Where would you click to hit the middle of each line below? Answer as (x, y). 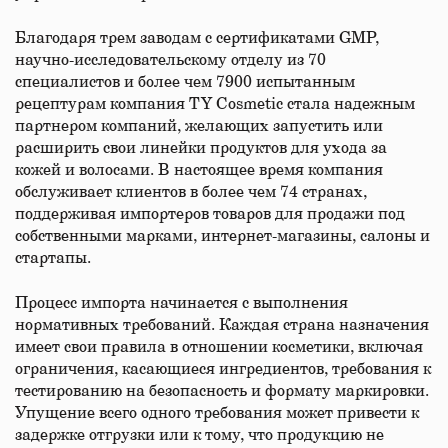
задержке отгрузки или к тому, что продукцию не (199, 435)
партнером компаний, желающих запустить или (199, 126)
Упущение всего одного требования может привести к (217, 413)
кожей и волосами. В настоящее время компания (199, 170)
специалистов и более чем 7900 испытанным (185, 82)
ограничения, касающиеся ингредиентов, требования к (223, 369)
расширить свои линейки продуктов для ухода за (201, 148)
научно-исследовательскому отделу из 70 (170, 60)
